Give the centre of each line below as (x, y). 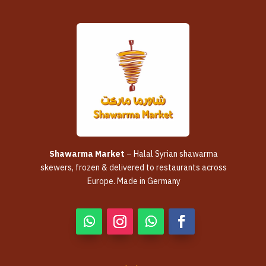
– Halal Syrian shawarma (171, 154)
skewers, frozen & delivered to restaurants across (134, 167)
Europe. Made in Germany (134, 181)
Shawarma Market (87, 154)
